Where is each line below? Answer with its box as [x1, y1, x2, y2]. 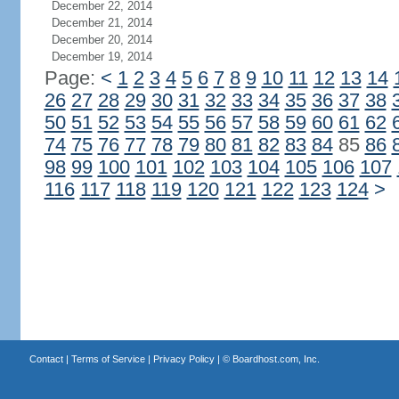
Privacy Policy [152, 354, 215, 364]
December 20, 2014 [51, 33, 152, 46]
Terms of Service [70, 354, 145, 364]
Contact [28, 354, 63, 364]
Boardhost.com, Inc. [232, 354, 320, 364]
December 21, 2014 [51, 16, 152, 29]
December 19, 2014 [51, 50, 152, 63]
